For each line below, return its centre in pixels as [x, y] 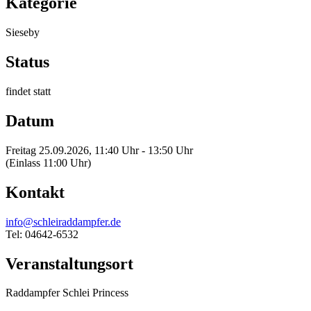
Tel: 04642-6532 [42, 234]
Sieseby [23, 33]
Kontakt [35, 192]
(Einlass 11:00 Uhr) [48, 162]
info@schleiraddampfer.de [63, 221]
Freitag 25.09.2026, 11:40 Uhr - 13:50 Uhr [99, 150]
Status [27, 62]
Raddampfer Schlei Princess [67, 293]
